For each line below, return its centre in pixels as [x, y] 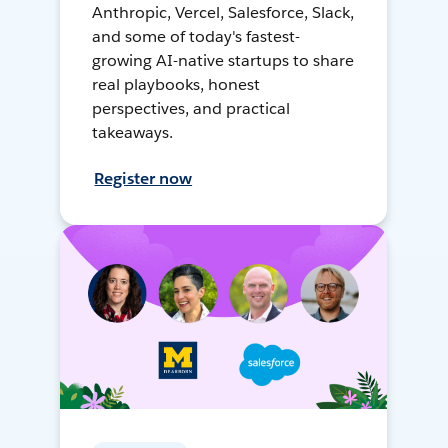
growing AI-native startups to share [223, 61]
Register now [143, 179]
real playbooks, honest [176, 85]
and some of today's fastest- [196, 37]
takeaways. [133, 133]
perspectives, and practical [191, 109]
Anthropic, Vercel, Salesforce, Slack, [223, 13]
